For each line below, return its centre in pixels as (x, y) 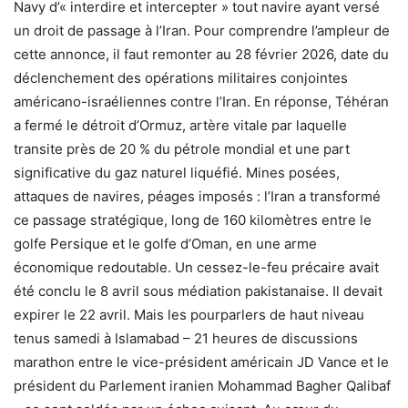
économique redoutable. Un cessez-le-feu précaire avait (196, 267)
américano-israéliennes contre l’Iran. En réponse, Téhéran (201, 101)
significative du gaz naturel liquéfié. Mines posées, (177, 172)
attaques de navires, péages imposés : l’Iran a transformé (197, 196)
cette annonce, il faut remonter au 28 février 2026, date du (201, 54)
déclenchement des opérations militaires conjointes (181, 77)
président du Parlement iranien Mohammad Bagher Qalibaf (202, 385)
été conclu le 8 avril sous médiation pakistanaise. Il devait (198, 291)
